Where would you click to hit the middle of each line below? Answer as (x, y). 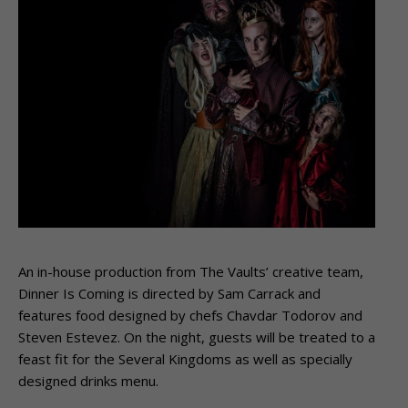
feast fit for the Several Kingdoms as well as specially (185, 358)
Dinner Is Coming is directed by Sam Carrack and (169, 293)
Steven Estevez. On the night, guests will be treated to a (197, 337)
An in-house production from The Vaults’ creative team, (191, 271)
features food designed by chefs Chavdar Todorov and (190, 315)
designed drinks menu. (88, 380)
